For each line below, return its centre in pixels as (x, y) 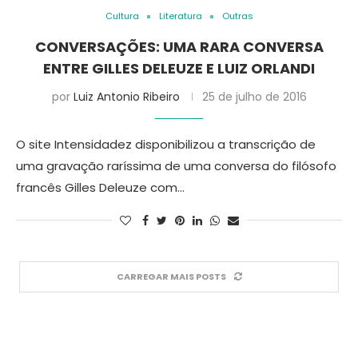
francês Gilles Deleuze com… (100, 187)
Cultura (122, 16)
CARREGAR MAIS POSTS (171, 276)
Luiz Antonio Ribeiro (126, 97)
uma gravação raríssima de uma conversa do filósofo (176, 166)
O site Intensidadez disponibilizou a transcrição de (166, 144)
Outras (237, 16)
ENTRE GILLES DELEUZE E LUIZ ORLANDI (179, 68)
